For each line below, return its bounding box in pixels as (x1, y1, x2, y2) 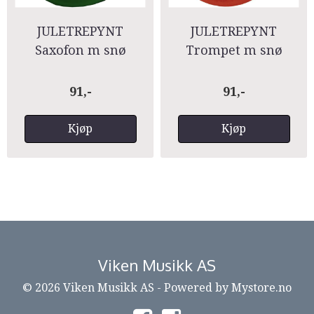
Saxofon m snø (34, 43, 126, 58)
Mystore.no (231, 281, 292, 295)
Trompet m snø (185, 43, 282, 58)
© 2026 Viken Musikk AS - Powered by (22, 281, 231, 295)
